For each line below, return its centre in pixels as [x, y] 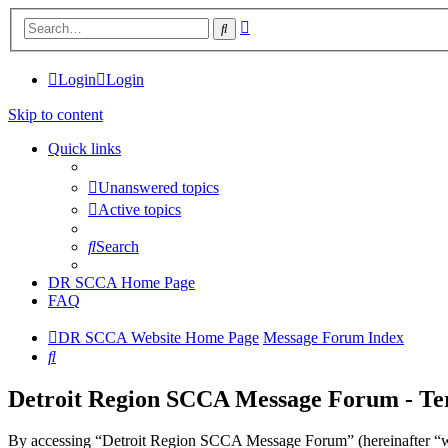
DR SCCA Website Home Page [158, 337]
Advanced [281, 23]
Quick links [84, 148]
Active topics [139, 209]
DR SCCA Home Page [121, 282]
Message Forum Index [333, 337]
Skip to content [55, 114]
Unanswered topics [158, 187]
